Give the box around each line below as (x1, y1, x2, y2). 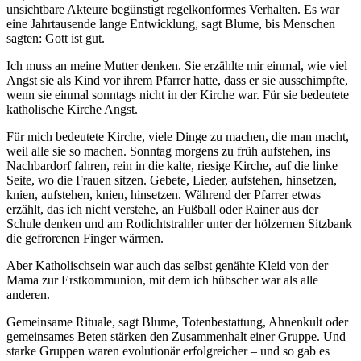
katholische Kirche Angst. (6, 102, 138, 117)
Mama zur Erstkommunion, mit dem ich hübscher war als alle (6, 273, 318, 288)
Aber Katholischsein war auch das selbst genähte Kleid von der (6, 259, 328, 273)
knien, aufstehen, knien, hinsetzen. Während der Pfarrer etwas (6, 188, 321, 202)
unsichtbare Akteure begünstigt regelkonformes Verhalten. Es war (6, 2, 339, 17)
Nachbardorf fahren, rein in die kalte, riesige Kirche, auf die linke (6, 159, 338, 173)
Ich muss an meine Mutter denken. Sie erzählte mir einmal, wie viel (6, 59, 347, 73)
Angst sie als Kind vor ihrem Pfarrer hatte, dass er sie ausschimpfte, (6, 73, 348, 88)
